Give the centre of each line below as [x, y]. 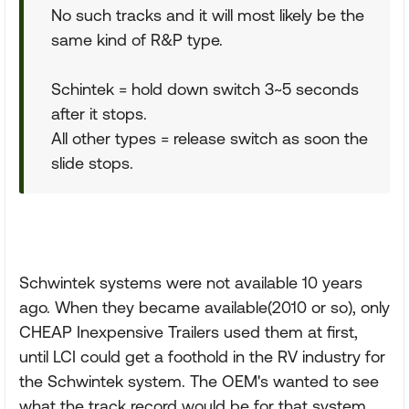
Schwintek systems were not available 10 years [191, 283]
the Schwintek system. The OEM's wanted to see [199, 381]
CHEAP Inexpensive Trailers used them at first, [189, 332]
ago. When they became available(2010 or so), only [204, 307]
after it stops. [99, 114]
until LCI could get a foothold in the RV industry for [202, 357]
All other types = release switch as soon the [210, 138]
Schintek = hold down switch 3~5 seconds [205, 89]
